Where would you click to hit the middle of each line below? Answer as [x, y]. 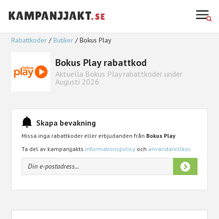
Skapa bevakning [66, 122]
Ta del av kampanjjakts [54, 149]
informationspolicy [110, 149]
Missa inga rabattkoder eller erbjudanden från [84, 135]
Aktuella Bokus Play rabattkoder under [119, 74]
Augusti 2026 [77, 82]
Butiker [64, 40]
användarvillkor [169, 149]
